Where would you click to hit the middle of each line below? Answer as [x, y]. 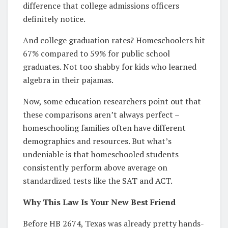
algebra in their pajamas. [68, 80]
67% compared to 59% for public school [96, 53]
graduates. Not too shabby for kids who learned [110, 66]
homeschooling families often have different [104, 127]
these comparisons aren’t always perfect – [101, 114]
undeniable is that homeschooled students [101, 154]
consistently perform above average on [95, 167]
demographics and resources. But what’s [97, 141]
